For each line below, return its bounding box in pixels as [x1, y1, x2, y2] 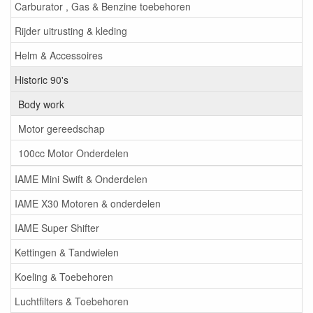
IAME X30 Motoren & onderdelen [15, 196, 161, 210]
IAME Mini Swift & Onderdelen [15, 171, 147, 186]
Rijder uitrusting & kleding [15, 23, 127, 38]
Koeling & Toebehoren [15, 269, 113, 284]
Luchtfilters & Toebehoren [15, 293, 129, 308]
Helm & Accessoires [15, 48, 103, 62]
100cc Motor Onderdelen [18, 145, 129, 160]
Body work [18, 96, 64, 111]
